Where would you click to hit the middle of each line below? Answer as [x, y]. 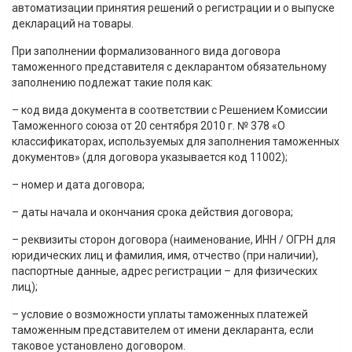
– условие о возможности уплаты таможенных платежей [160, 315]
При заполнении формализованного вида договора [146, 51]
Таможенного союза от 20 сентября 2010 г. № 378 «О [148, 126]
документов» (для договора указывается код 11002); [150, 158]
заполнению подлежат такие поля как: [112, 83]
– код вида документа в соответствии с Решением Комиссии [170, 110]
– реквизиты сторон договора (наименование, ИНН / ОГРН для [174, 240]
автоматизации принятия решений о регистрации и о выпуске [173, 8]
